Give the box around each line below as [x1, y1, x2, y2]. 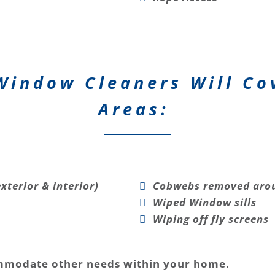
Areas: [98, 97, 177, 120]
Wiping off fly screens [152, 211, 269, 226]
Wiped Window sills [152, 195, 257, 209]
